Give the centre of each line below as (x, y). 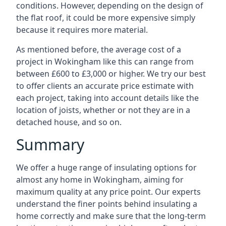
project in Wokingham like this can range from (105, 62)
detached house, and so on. (69, 122)
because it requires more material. (82, 30)
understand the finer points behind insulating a (107, 204)
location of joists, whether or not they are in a (103, 110)
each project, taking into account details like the (107, 98)
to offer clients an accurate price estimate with (105, 86)
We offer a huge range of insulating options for (106, 167)
